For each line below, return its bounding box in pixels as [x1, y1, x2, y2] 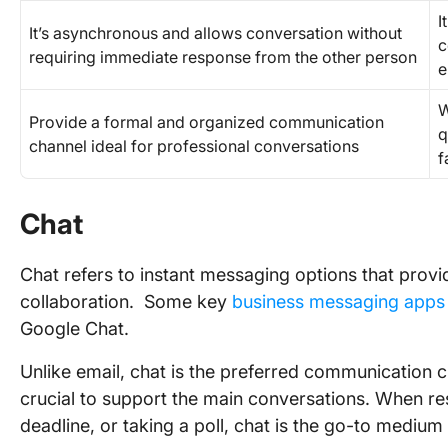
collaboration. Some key [20, 291, 232, 312]
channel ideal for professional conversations [29, 136, 367, 156]
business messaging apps [232, 291, 445, 312]
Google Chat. [20, 318, 134, 339]
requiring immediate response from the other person [29, 47, 417, 67]
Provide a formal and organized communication [29, 112, 384, 132]
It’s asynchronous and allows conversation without [29, 23, 402, 43]
